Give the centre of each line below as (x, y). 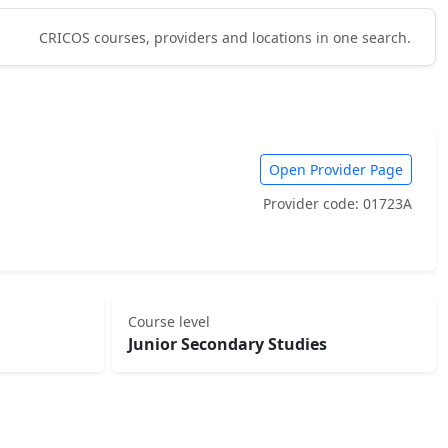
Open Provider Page (336, 169)
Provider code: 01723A (337, 203)
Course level (169, 321)
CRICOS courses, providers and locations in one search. (225, 37)
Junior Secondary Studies (227, 344)
